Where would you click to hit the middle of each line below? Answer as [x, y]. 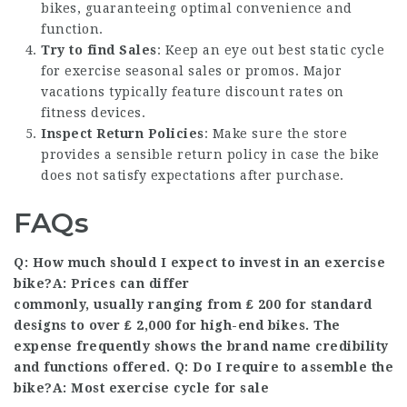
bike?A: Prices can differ [102, 283]
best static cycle [331, 50]
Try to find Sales [99, 50]
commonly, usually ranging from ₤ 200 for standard [193, 304]
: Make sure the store [275, 133]
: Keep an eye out [217, 50]
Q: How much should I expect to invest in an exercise [199, 262]
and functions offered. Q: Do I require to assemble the [203, 367]
